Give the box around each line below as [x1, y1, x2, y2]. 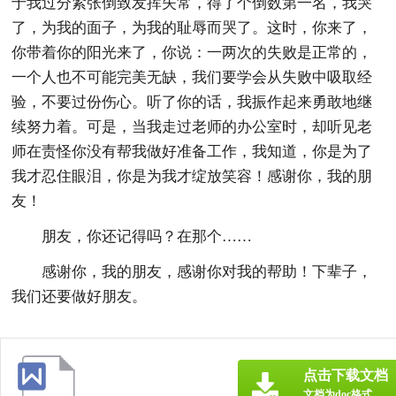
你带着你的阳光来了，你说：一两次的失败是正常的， [11, 43, 373, 61]
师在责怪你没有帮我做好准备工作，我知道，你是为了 [11, 142, 373, 160]
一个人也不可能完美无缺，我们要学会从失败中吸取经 [11, 68, 373, 86]
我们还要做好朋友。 [11, 287, 148, 305]
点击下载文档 [303, 367, 388, 383]
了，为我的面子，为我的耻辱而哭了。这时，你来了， [11, 19, 373, 36]
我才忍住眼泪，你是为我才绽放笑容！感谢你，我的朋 [11, 167, 373, 185]
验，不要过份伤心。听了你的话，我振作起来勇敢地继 [11, 93, 373, 110]
